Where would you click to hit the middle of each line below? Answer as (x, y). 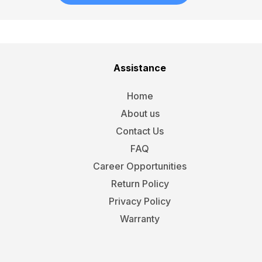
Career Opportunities (140, 166)
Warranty (140, 218)
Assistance (140, 68)
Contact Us (140, 131)
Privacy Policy (140, 201)
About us (140, 113)
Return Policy (140, 183)
